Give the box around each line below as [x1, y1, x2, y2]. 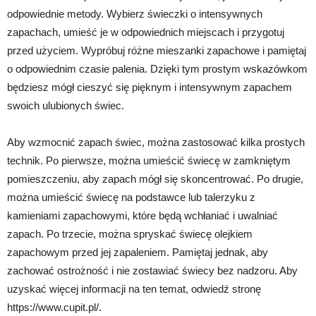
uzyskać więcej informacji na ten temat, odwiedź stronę [7, 282, 261, 295]
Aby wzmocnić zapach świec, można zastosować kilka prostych [7, 135, 305, 148]
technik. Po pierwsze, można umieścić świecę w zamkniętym [7, 154, 291, 166]
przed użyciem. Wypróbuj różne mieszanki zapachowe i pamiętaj [7, 44, 306, 56]
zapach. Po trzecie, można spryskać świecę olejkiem [7, 227, 253, 240]
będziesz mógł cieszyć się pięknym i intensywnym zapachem [7, 80, 292, 93]
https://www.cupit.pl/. [7, 300, 102, 313]
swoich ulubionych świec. [7, 99, 124, 111]
